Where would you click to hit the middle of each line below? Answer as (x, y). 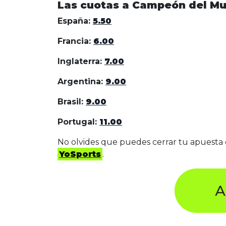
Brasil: (72, 101)
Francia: (75, 41)
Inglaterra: (81, 61)
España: (75, 21)
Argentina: (81, 81)
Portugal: (78, 122)
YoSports (80, 154)
